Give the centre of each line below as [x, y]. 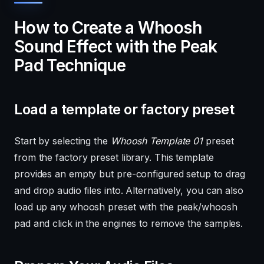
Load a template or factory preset [124, 110]
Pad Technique [70, 66]
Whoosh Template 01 [157, 141]
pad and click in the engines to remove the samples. [129, 224]
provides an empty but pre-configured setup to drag [130, 174]
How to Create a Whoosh [108, 28]
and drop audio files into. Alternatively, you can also [129, 191]
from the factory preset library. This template [114, 158]
